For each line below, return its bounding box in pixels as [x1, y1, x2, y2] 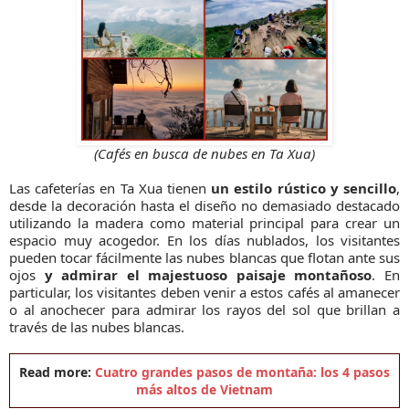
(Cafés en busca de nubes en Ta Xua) [94, 143, 315, 163]
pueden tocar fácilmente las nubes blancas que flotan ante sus [9, 247, 400, 267]
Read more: [19, 362, 91, 381]
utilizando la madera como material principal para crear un [9, 213, 400, 232]
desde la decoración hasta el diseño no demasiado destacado [9, 195, 400, 215]
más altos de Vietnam [136, 380, 273, 398]
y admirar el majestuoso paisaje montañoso [44, 265, 372, 284]
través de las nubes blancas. [9, 317, 184, 336]
